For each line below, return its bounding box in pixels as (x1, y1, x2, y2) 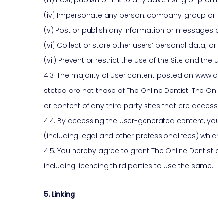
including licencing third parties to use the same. (44, 161, 213, 171)
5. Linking (44, 189, 75, 199)
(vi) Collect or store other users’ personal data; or (44, 40, 216, 50)
